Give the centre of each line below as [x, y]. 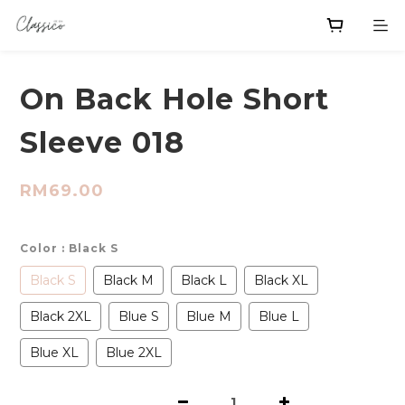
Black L [204, 280]
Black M [128, 280]
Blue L [279, 316]
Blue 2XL [134, 353]
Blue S [139, 316]
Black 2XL [61, 316]
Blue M [209, 316]
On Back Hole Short [174, 99]
